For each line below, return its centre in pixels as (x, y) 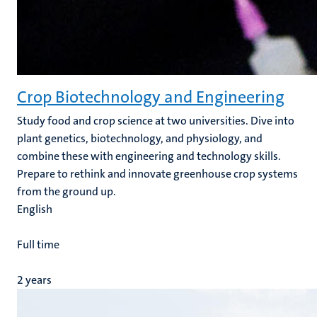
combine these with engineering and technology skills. (149, 156)
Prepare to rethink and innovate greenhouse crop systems (157, 174)
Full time (38, 244)
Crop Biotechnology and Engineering (151, 97)
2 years (34, 280)
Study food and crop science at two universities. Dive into (156, 121)
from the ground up (65, 191)
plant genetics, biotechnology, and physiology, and (140, 138)
